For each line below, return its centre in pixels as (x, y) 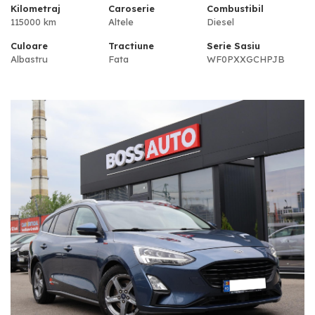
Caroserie (132, 9)
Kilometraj (36, 9)
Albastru (29, 59)
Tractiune (131, 46)
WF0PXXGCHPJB (245, 59)
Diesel (220, 22)
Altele (121, 22)
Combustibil (235, 9)
